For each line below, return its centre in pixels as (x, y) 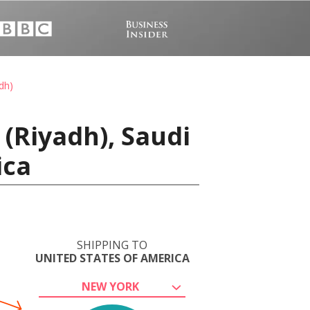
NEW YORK (110, 286)
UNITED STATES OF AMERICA (112, 258)
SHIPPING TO (112, 245)
